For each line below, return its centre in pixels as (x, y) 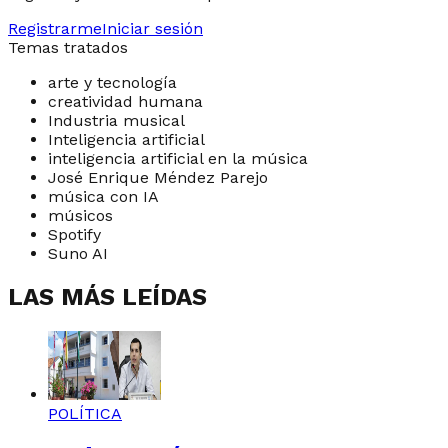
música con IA (103, 196)
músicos (80, 215)
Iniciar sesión (152, 28)
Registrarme (55, 28)
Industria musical (116, 120)
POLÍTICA (85, 413)
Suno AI (78, 253)
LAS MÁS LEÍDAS (107, 296)
